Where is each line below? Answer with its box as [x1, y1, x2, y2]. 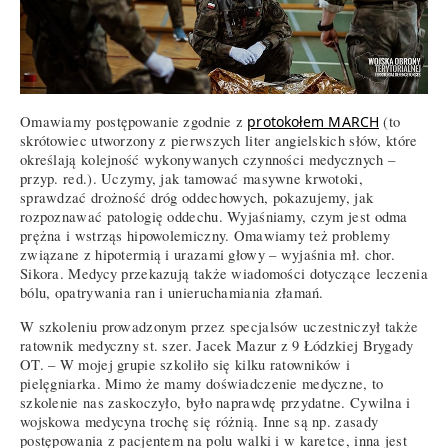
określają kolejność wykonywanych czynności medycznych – [20, 150, 396, 170]
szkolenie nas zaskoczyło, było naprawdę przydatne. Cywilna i [20, 393, 411, 413]
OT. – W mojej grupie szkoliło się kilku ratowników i [20, 355, 351, 375]
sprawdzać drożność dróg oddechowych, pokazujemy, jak [20, 188, 374, 208]
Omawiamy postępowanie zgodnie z [20, 112, 248, 132]
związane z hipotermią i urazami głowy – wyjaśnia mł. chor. [20, 245, 396, 265]
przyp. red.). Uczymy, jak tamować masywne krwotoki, [20, 169, 363, 189]
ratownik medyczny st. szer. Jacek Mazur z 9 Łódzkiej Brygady [20, 336, 414, 356]
